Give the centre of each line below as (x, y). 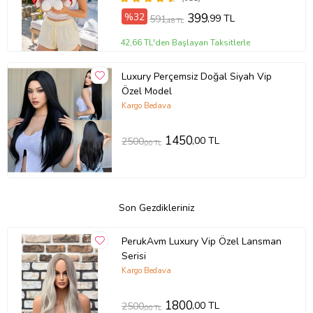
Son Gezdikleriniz (156, 208)
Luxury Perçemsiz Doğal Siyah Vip (196, 76)
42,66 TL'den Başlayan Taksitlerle (185, 43)
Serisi (133, 256)
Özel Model (146, 91)
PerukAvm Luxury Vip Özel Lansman (201, 241)
